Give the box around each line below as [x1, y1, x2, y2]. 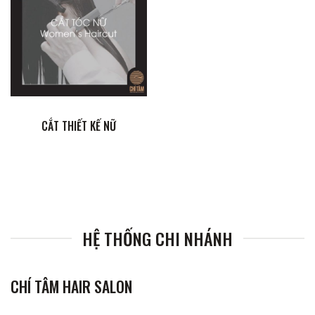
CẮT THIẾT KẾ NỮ [41, 117, 116, 135]
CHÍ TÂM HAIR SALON [11, 275, 132, 298]
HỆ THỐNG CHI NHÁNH [82, 226, 233, 252]
